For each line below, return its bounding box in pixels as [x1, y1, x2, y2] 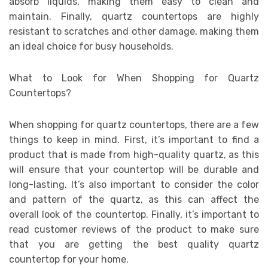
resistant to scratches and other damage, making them [9, 25, 259, 37]
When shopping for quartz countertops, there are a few [9, 118, 259, 130]
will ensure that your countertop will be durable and [9, 163, 259, 175]
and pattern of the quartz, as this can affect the [9, 193, 259, 205]
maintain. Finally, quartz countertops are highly [9, 10, 259, 22]
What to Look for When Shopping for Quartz [9, 72, 259, 84]
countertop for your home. [9, 253, 129, 265]
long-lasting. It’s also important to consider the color [9, 178, 259, 190]
